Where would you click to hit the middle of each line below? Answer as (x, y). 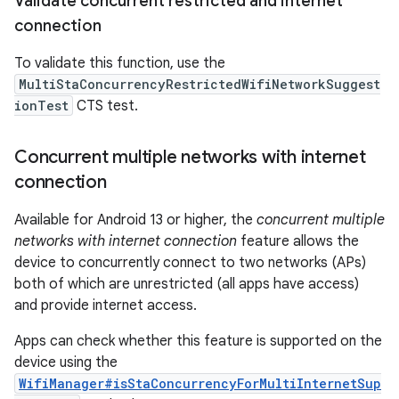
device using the (66, 362)
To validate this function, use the (120, 63)
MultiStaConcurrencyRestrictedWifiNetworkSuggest (199, 84)
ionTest (41, 106)
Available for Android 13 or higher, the (135, 220)
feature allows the (298, 241)
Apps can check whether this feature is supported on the (198, 341)
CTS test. (106, 106)
